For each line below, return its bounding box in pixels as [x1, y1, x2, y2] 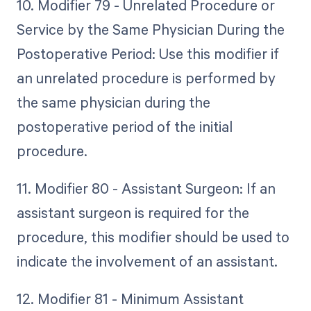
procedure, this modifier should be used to [16, 226, 289, 246]
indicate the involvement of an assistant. [16, 251, 278, 271]
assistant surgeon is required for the [16, 202, 249, 222]
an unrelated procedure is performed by [16, 67, 276, 87]
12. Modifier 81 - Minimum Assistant [16, 289, 244, 309]
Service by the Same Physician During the [16, 19, 285, 39]
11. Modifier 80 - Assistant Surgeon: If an [16, 178, 276, 198]
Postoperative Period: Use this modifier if [16, 43, 279, 63]
